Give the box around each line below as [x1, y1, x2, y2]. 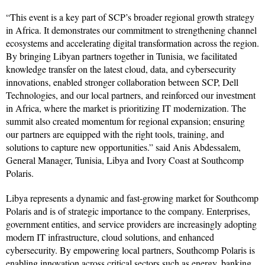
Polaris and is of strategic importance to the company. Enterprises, [6, 204, 250, 217]
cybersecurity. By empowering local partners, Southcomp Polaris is [6, 243, 255, 256]
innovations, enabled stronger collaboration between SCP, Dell [6, 75, 238, 88]
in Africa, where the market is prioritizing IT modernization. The [6, 101, 246, 114]
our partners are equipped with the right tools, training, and [6, 127, 224, 140]
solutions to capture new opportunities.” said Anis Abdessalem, [6, 140, 241, 153]
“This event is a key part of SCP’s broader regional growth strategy [6, 10, 254, 23]
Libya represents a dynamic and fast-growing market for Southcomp [6, 191, 258, 204]
